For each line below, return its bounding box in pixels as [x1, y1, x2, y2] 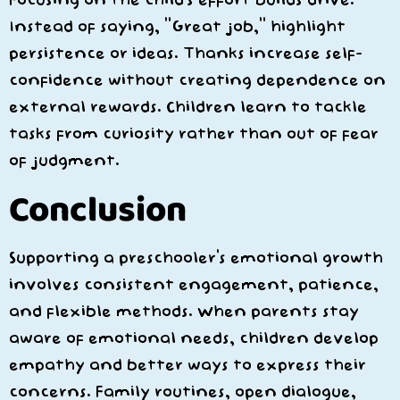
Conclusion [9, 182, 187, 236]
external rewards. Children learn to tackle [9, 97, 367, 117]
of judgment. [9, 151, 120, 171]
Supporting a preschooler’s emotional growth [9, 248, 383, 268]
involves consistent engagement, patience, [9, 275, 379, 295]
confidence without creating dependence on [9, 71, 386, 90]
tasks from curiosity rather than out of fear [9, 124, 379, 144]
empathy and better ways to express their [9, 355, 366, 375]
